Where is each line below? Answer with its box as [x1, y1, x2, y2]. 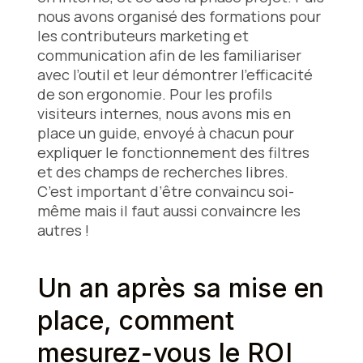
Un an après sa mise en [36, 272, 324, 305]
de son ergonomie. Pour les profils [36, 84, 272, 105]
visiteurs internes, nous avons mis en [36, 104, 291, 124]
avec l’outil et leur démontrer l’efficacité [36, 65, 313, 85]
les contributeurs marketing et [36, 26, 249, 46]
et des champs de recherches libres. [36, 162, 288, 182]
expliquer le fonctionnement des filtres [36, 143, 310, 163]
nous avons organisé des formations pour [36, 6, 321, 27]
